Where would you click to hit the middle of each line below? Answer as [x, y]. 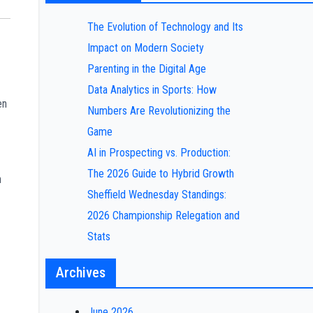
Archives [80, 272]
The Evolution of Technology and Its [165, 27]
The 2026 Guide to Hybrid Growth [160, 174]
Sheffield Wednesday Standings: [156, 195]
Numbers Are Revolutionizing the [159, 111]
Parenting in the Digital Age [146, 69]
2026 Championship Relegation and [163, 216]
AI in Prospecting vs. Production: [159, 153]
